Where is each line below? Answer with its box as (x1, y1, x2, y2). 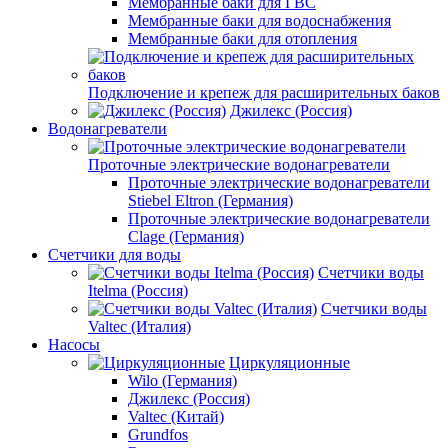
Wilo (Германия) (128, 372, 237, 389)
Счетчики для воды (48, 246, 181, 263)
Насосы (48, 336, 100, 353)
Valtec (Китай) (128, 408, 224, 425)
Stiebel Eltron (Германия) (128, 192, 293, 209)
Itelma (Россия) (88, 282, 188, 299)
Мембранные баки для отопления (128, 30, 357, 47)
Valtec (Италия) (88, 318, 191, 335)
